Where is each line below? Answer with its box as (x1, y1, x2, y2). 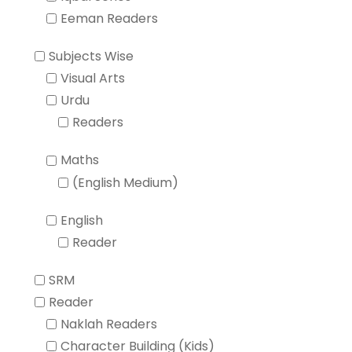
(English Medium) (72, 173, 178, 192)
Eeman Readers (60, 9, 158, 27)
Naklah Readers (60, 315, 157, 334)
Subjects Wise (49, 47, 134, 66)
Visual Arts (60, 69, 125, 88)
